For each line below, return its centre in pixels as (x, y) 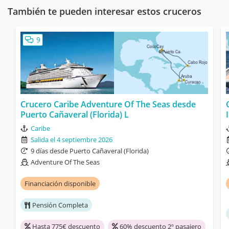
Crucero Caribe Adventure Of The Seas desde (108, 104)
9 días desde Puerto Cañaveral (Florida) (90, 151)
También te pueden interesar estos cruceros (105, 11)
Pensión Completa (60, 205)
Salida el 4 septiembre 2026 (72, 140)
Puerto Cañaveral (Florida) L (75, 114)
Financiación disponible (60, 184)
